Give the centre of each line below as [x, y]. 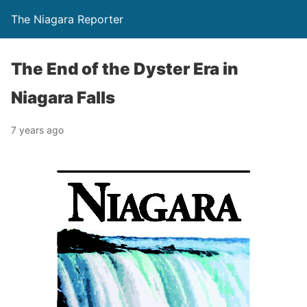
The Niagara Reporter [67, 19]
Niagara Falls [63, 98]
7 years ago [37, 130]
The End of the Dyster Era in [125, 69]
